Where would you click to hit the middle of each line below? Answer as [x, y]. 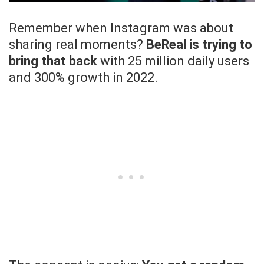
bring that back [53, 61]
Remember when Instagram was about [121, 28]
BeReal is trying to [199, 45]
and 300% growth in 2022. [83, 78]
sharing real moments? [77, 45]
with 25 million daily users [173, 61]
